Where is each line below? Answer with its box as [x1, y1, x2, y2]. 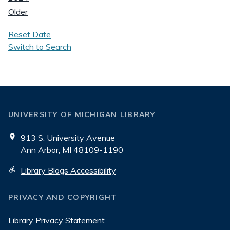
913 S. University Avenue [21, 132, 115, 143]
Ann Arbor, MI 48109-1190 [21, 145, 123, 155]
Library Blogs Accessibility [21, 165, 116, 176]
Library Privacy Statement [8, 215, 105, 225]
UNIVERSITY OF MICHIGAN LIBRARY [8, 110, 156, 119]
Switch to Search [8, 42, 71, 52]
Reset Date [8, 29, 51, 40]
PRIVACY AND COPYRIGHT [8, 193, 117, 202]
